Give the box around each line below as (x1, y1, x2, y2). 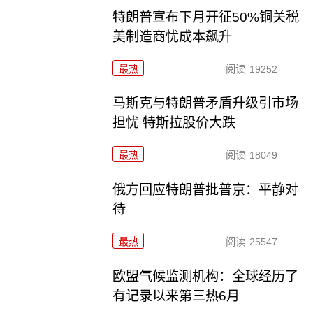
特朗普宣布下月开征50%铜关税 (112, 9, 300, 24)
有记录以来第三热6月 (112, 289, 240, 304)
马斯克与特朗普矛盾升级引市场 (112, 96, 299, 111)
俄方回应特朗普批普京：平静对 (112, 182, 299, 198)
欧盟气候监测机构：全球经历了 (112, 269, 299, 284)
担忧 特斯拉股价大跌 (112, 115, 236, 131)
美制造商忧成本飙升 (112, 29, 233, 44)
